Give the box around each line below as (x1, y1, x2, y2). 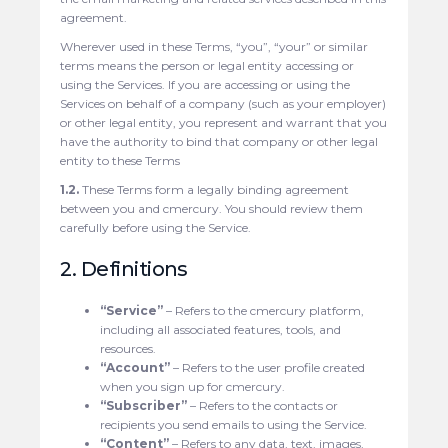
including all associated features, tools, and (100, 322, 342, 337)
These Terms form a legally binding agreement (79, 182, 350, 197)
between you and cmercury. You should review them (60, 201, 364, 216)
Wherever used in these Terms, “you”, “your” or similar (60, 39, 369, 54)
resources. (100, 341, 157, 356)
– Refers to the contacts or (187, 398, 339, 413)
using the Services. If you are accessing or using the (60, 77, 351, 92)
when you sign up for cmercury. (100, 379, 286, 394)
